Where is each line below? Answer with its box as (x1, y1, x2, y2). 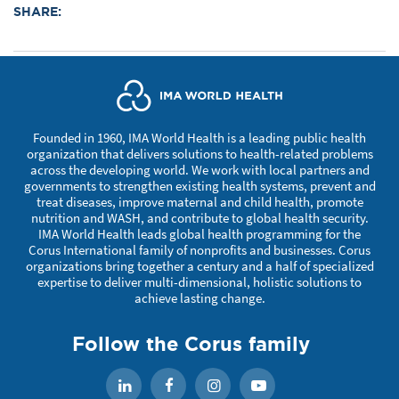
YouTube (276, 378, 322, 395)
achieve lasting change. (134, 289, 265, 306)
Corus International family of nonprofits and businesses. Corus (28, 241, 370, 258)
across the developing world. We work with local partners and (29, 161, 370, 178)
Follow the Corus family (71, 332, 310, 354)
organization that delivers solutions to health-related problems (26, 145, 373, 162)
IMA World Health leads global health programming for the (38, 225, 361, 242)
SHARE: (13, 4, 61, 19)
